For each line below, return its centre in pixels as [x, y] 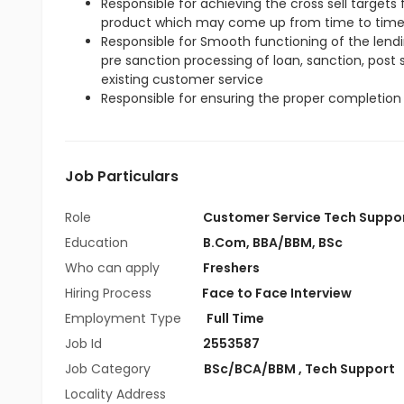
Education [98, 243]
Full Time [235, 318]
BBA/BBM [282, 243]
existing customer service [182, 79]
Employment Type [123, 318]
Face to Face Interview [277, 293]
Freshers [231, 268]
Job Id [83, 344]
